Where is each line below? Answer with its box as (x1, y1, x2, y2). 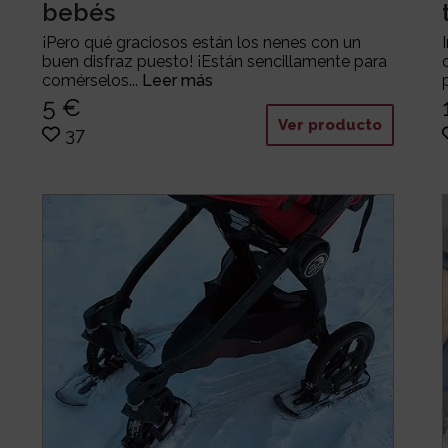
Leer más (141, 71, 213, 91)
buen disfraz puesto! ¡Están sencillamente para (41, 52, 387, 72)
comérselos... (41, 71, 142, 91)
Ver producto (277, 115, 382, 134)
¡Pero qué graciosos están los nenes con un (41, 33, 361, 53)
